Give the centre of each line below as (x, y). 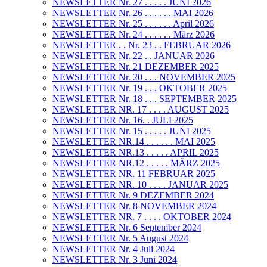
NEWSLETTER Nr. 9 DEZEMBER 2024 (133, 195)
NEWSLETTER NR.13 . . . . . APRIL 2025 (136, 153)
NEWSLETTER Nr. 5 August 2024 (120, 238)
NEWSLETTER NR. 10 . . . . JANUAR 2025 (140, 185)
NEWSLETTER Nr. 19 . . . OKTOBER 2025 (140, 88)
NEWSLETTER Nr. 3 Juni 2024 (115, 260)
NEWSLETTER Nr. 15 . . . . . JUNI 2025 (132, 131)
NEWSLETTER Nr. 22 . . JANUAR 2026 (133, 56)
